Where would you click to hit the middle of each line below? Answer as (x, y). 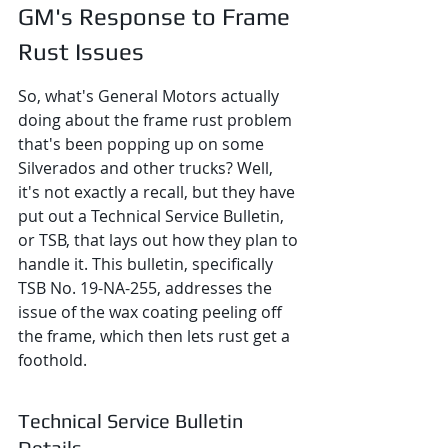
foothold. (52, 360)
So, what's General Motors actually (150, 96)
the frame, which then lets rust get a (156, 336)
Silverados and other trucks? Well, (147, 168)
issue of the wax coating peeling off (152, 312)
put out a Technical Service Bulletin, (153, 216)
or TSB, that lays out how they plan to (160, 240)
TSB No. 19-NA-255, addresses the (147, 288)
